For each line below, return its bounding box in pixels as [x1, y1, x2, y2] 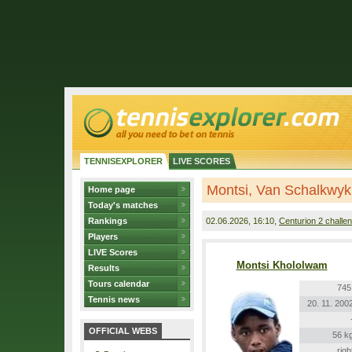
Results [88, 263, 119, 273]
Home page [88, 185, 135, 194]
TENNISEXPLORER [84, 156, 163, 166]
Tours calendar [88, 279, 149, 288]
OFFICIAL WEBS [89, 326, 157, 335]
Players [88, 232, 118, 241]
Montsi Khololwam [236, 259, 328, 271]
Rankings [88, 216, 127, 225]
